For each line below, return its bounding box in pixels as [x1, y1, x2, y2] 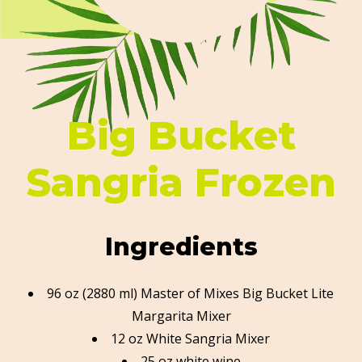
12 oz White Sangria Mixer [111, 330, 270, 348]
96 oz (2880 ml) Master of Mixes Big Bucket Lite [47, 284, 334, 303]
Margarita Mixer [131, 307, 231, 326]
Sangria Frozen [26, 159, 336, 207]
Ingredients [104, 232, 258, 263]
